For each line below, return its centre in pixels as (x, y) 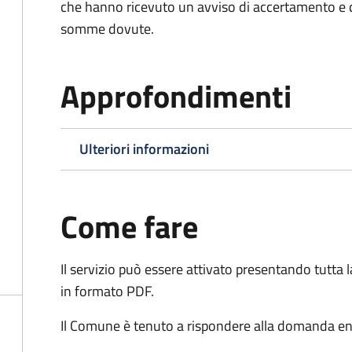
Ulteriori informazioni (144, 149)
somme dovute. (107, 29)
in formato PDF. (107, 291)
